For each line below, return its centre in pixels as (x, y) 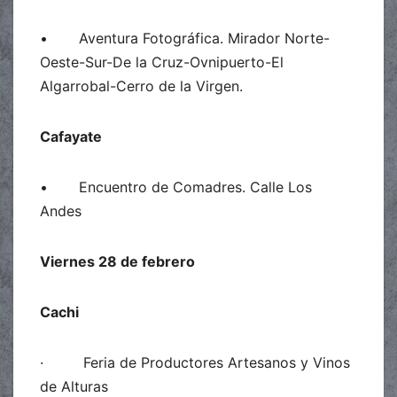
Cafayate (71, 136)
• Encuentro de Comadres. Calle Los (176, 187)
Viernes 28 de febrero (117, 261)
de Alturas (74, 386)
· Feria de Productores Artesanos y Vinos (195, 362)
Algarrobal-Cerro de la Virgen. (141, 86)
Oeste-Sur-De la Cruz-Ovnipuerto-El (162, 62)
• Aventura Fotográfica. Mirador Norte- (185, 38)
